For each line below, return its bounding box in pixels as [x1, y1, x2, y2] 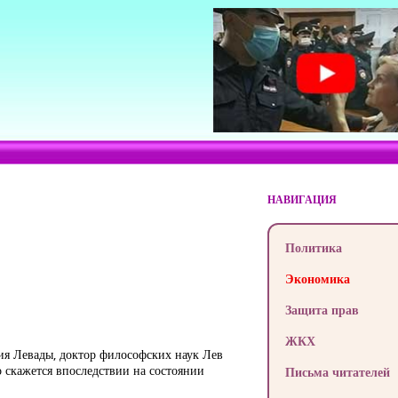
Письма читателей [284, 363, 390, 380]
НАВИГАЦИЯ [267, 192, 337, 207]
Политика [284, 239, 342, 256]
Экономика [284, 270, 350, 287]
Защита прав [284, 301, 359, 318]
